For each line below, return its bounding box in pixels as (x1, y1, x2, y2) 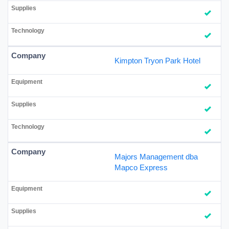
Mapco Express (114, 163, 168, 172)
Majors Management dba (114, 152, 198, 161)
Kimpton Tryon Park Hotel (114, 56, 200, 65)
